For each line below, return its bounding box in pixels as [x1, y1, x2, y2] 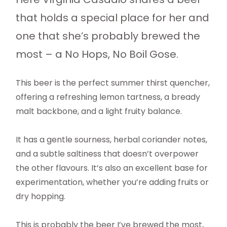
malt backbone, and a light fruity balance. [16, 105, 182, 118]
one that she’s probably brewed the [16, 29, 201, 44]
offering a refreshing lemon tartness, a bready [16, 91, 201, 103]
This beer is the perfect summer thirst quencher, [16, 77, 210, 89]
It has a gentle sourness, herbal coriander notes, [16, 134, 208, 146]
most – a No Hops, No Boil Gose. [16, 47, 179, 62]
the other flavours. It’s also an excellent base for [16, 162, 208, 174]
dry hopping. [16, 191, 66, 203]
